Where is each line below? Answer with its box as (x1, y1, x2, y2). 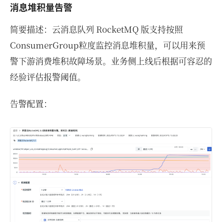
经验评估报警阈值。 (10, 70, 86, 83)
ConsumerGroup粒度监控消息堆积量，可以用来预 (10, 39, 205, 52)
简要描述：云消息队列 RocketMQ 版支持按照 (10, 23, 183, 36)
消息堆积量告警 (10, 1, 72, 14)
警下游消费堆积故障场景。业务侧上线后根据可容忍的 (10, 55, 212, 67)
